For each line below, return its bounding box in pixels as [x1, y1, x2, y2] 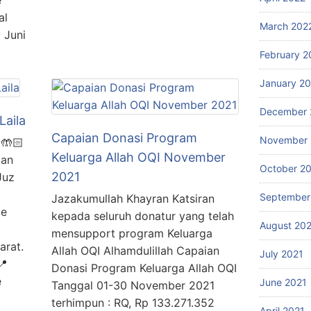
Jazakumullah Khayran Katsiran [51, 192, 215, 205]
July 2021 [260, 247, 303, 260]
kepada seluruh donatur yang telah [51, 209, 234, 223]
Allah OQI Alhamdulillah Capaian [51, 244, 219, 258]
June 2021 [260, 276, 307, 288]
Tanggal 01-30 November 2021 [51, 278, 215, 292]
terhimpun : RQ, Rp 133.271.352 [51, 296, 215, 310]
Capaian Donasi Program [51, 131, 197, 145]
